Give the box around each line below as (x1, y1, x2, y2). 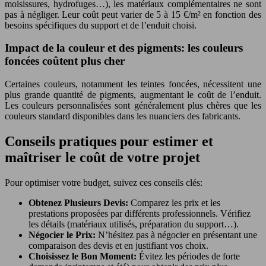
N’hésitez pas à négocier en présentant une (98, 229, 257, 240)
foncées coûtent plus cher (5, 55, 125, 68)
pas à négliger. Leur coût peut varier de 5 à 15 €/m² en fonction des (5, 9, 261, 20)
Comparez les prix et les (131, 197, 220, 208)
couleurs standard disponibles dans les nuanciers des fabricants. (5, 111, 240, 121)
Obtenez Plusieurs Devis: (28, 197, 131, 208)
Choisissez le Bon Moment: (28, 251, 139, 261)
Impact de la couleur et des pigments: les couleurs (5, 42, 243, 55)
